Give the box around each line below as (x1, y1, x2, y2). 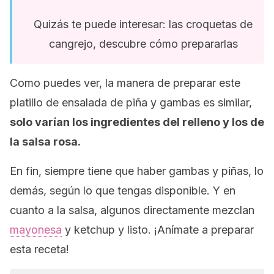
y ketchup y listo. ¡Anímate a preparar (62, 223, 254, 236)
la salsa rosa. (10, 135, 81, 148)
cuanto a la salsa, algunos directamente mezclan (10, 204, 254, 217)
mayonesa (10, 223, 62, 236)
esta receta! (10, 243, 69, 256)
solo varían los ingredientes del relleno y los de (10, 116, 264, 128)
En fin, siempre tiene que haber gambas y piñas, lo (10, 165, 264, 177)
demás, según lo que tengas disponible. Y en (10, 184, 235, 197)
